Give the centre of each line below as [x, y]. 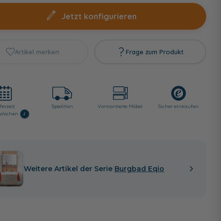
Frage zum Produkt [155, 52]
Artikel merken [37, 52]
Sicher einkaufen [178, 106]
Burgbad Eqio [139, 168]
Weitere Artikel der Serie [69, 168]
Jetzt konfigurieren [99, 16]
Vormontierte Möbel [120, 106]
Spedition [62, 106]
